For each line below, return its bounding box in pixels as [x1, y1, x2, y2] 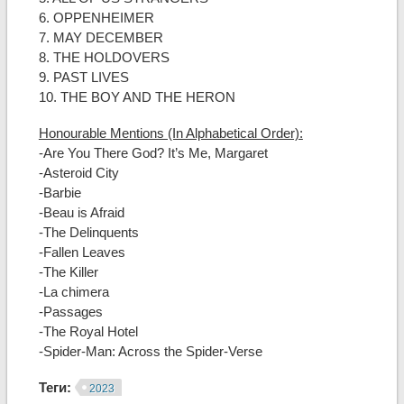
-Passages [38, 304, 103, 320]
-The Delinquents [38, 225, 139, 241]
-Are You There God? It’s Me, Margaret [38, 145, 268, 161]
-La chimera [38, 284, 109, 300]
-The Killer [38, 264, 98, 280]
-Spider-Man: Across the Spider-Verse [38, 344, 262, 360]
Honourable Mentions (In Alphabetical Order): [38, 125, 303, 142]
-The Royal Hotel [38, 324, 138, 340]
